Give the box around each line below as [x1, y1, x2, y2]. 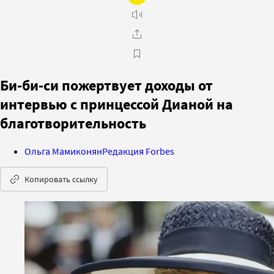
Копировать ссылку [24, 173, 98, 185]
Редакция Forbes [102, 144, 174, 157]
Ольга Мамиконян [24, 144, 102, 157]
